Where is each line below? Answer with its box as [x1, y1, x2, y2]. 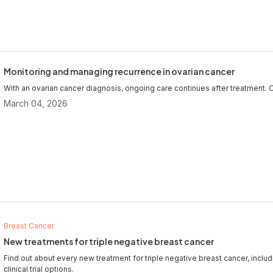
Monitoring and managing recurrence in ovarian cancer [4, 65, 235, 77]
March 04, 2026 [4, 97, 68, 108]
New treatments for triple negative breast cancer [4, 235, 214, 247]
